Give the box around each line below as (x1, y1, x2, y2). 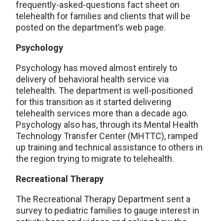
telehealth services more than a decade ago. (16, 108, 188, 119)
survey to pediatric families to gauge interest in (16, 205, 199, 216)
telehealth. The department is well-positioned (16, 85, 193, 96)
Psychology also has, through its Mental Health (16, 119, 198, 130)
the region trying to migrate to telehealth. (16, 153, 174, 164)
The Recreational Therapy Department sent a (16, 194, 190, 205)
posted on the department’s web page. (16, 22, 166, 33)
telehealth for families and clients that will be (16, 11, 190, 22)
